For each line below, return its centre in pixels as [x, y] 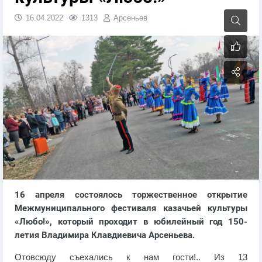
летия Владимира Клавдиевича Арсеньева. [105, 235]
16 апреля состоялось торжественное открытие [131, 195]
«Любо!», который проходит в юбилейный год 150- [131, 222]
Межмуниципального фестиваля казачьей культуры [131, 208]
